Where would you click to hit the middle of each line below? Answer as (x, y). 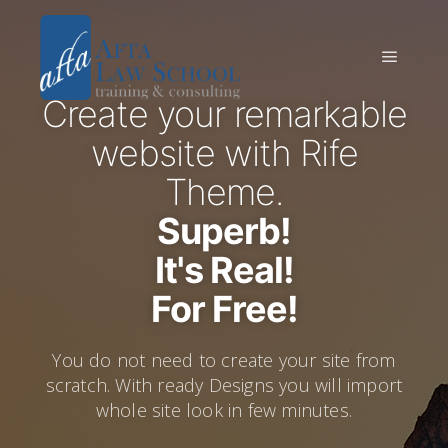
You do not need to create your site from (224, 360)
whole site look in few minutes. (224, 410)
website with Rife (224, 153)
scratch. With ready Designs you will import (224, 385)
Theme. (224, 192)
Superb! (224, 231)
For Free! (224, 309)
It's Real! (224, 270)
